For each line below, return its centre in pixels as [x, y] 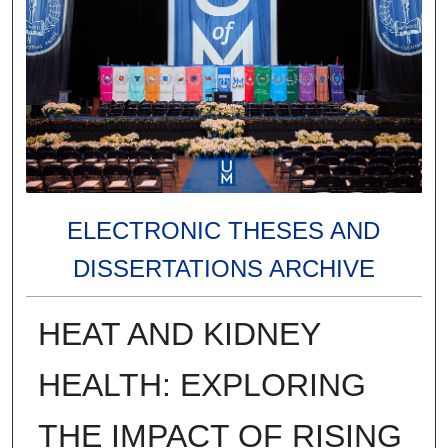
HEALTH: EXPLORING [201, 384]
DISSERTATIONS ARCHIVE [223, 268]
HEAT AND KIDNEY [178, 333]
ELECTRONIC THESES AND [224, 230]
